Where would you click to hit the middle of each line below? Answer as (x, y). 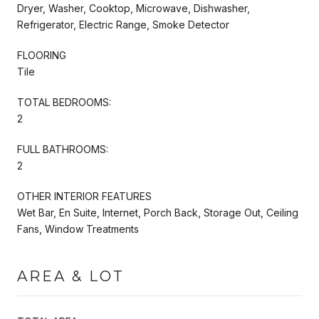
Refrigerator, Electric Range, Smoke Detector (123, 24)
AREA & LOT (71, 276)
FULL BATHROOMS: (63, 149)
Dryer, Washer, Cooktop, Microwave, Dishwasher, (134, 8)
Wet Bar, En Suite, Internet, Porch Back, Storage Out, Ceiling (158, 212)
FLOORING (42, 55)
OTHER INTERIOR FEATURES (84, 196)
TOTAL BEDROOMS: (64, 102)
